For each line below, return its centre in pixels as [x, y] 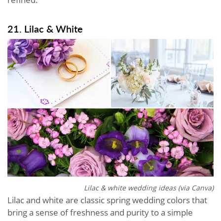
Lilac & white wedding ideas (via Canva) [149, 187]
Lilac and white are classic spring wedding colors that [107, 200]
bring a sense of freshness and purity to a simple [100, 212]
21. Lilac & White [45, 29]
